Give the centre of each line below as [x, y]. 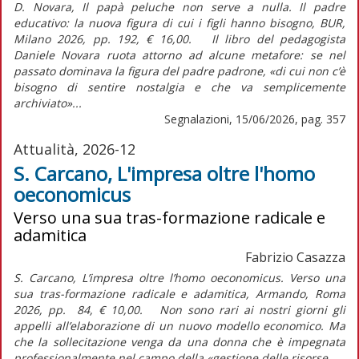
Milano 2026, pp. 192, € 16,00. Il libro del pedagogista [179, 38]
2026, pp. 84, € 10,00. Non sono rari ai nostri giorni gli [179, 309]
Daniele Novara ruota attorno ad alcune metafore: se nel [179, 54]
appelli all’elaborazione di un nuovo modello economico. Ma [179, 325]
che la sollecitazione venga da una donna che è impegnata [179, 341]
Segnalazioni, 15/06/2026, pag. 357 [255, 119]
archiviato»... [48, 103]
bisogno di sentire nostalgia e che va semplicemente [179, 87]
